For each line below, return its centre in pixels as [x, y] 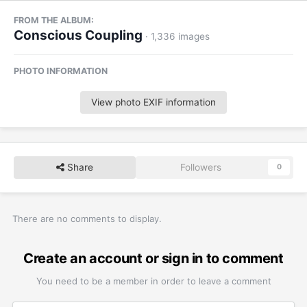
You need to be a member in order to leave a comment [153, 281]
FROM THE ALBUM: [54, 20]
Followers [201, 167]
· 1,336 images [177, 36]
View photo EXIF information [153, 102]
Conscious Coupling [78, 35]
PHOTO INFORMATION [61, 71]
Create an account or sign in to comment [153, 258]
